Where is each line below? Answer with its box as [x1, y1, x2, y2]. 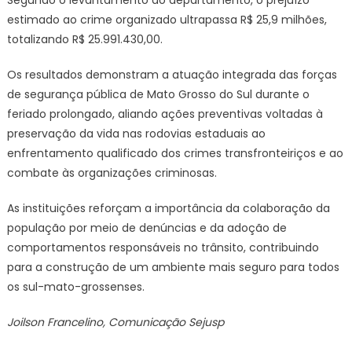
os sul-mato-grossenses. [6, 279, 145, 295]
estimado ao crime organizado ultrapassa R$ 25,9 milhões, [6, 12, 327, 27]
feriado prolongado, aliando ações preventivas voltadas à [6, 106, 323, 122]
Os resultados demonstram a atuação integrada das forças [6, 67, 337, 82]
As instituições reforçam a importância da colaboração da [6, 200, 330, 216]
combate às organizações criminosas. [6, 165, 217, 181]
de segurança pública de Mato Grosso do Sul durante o [6, 86, 310, 102]
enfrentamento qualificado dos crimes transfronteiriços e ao [6, 145, 343, 161]
